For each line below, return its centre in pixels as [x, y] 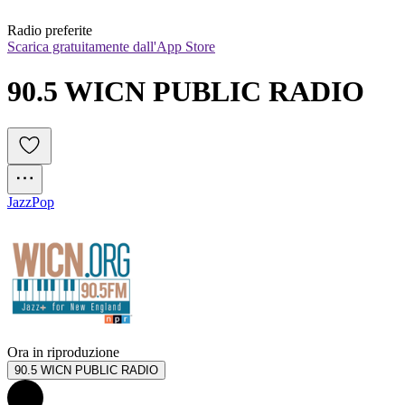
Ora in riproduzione [63, 353]
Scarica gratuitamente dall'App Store [111, 47]
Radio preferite [50, 31]
